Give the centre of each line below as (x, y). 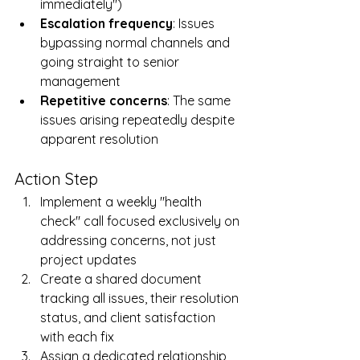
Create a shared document (123, 278)
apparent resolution (99, 139)
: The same (200, 100)
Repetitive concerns (104, 100)
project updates (88, 259)
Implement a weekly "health (123, 201)
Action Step (56, 178)
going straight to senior (111, 61)
